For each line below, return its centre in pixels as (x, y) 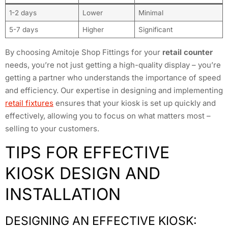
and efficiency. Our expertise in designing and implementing (114, 91)
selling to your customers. (52, 129)
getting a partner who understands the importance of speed (113, 78)
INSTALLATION (63, 194)
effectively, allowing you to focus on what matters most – (108, 116)
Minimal (151, 13)
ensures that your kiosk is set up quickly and (135, 103)
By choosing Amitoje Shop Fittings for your (84, 52)
